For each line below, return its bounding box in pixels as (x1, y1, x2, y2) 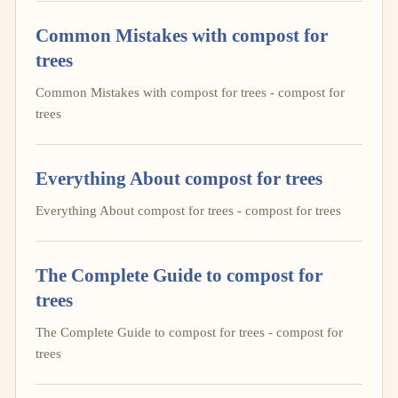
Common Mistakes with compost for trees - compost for (36, 84, 345, 99)
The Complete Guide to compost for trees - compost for (36, 324, 343, 339)
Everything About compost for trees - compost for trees (36, 203, 341, 218)
